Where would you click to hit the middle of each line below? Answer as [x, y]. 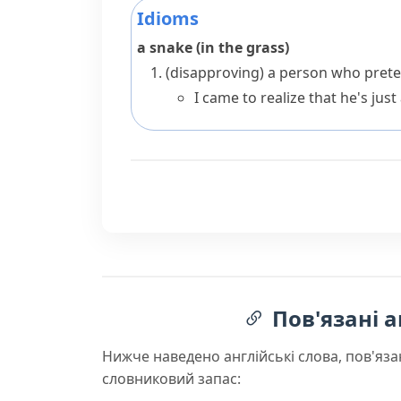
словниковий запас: [171, 379]
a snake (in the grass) [213, 47]
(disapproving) [215, 73]
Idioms [168, 18]
